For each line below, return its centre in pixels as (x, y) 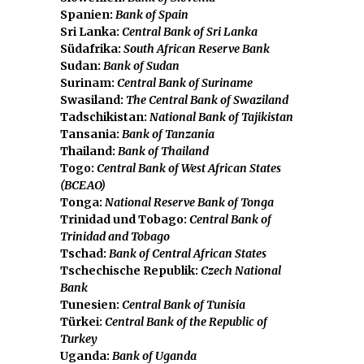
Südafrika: (92, 48)
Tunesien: (91, 304)
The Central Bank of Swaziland (207, 100)
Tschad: (84, 253)
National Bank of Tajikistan (221, 117)
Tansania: (91, 134)
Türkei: (82, 321)
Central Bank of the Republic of (186, 321)
